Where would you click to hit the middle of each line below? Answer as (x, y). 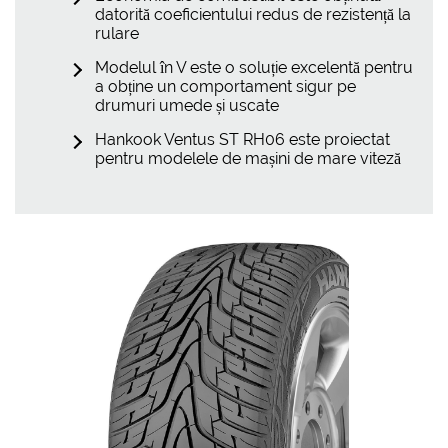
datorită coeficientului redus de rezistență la (253, 14)
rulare (117, 33)
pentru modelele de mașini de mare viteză (248, 158)
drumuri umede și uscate (187, 105)
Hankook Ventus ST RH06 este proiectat (242, 139)
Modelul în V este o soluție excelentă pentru (254, 67)
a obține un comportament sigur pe (225, 86)
